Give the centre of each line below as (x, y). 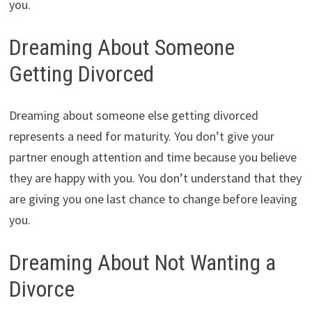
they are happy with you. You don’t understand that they (155, 178)
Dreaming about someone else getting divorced (133, 116)
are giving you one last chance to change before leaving (153, 199)
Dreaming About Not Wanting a (142, 263)
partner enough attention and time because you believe (153, 157)
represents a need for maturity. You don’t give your (141, 136)
